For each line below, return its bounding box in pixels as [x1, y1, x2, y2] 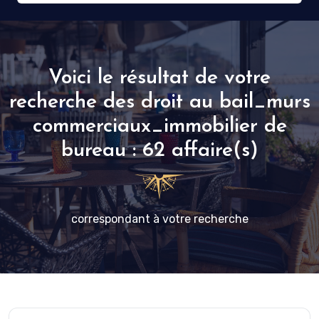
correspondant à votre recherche [70, 212, 249, 226]
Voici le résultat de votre [48, 68, 271, 89]
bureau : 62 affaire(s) [61, 140, 258, 162]
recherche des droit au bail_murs [9, 92, 310, 113]
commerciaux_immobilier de [32, 116, 287, 137]
